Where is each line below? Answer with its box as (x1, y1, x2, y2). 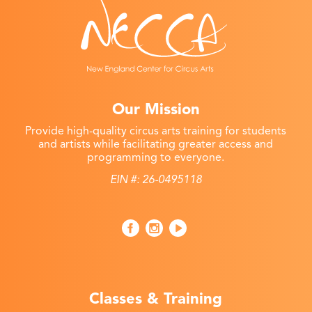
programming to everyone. (87, 150, 225, 164)
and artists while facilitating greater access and (38, 136, 274, 151)
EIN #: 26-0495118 (109, 173, 202, 187)
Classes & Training (89, 289, 223, 309)
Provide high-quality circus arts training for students (25, 123, 287, 138)
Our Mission (111, 99, 200, 118)
